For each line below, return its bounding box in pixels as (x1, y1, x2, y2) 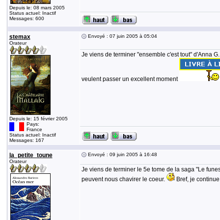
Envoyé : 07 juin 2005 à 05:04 (86, 33, 157, 39)
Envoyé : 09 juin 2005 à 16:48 (86, 152, 157, 157)
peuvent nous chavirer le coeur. (81, 176, 166, 183)
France (26, 127, 42, 132)
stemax (9, 33, 30, 40)
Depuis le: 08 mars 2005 (9, 5, 65, 10)
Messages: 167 (9, 137, 44, 143)
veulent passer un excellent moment (81, 76, 179, 82)
